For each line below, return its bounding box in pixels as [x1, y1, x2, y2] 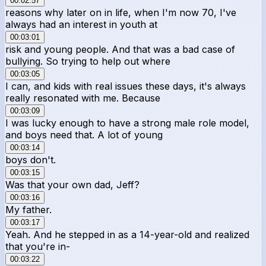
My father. [5, 203, 52, 216]
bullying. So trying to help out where [5, 55, 170, 67]
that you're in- [5, 240, 70, 252]
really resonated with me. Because [5, 91, 160, 104]
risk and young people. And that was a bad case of [5, 43, 235, 55]
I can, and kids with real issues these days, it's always [5, 80, 246, 92]
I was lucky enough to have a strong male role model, [5, 116, 249, 129]
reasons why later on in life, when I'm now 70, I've [5, 6, 236, 18]
